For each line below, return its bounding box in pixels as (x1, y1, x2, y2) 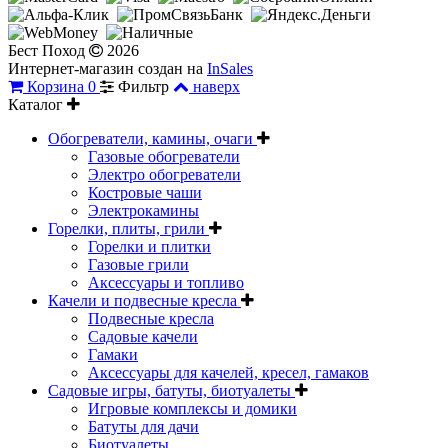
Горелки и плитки (88, 237, 211, 255)
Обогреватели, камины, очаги (48, 129, 257, 147)
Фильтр (118, 77, 173, 95)
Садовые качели (88, 327, 198, 345)
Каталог (8, 95, 67, 113)
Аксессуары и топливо (88, 273, 244, 291)
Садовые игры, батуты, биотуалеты (48, 381, 295, 399)
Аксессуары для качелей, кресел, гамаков (88, 363, 369, 381)
